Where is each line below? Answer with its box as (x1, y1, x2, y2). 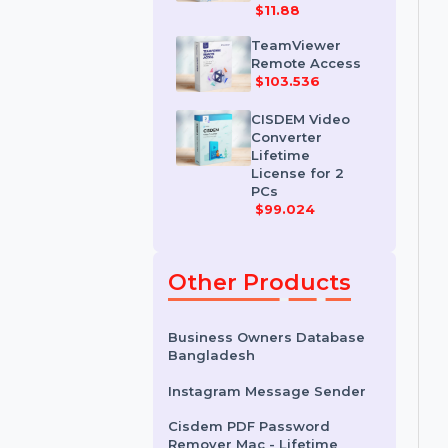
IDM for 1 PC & (269, 11, 374, 29)
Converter (269, 205, 346, 224)
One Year (269, 30, 339, 48)
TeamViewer (269, 107, 367, 125)
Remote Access (269, 126, 388, 145)
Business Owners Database (180, 421, 393, 439)
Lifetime (269, 225, 333, 243)
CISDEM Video (269, 186, 377, 204)
